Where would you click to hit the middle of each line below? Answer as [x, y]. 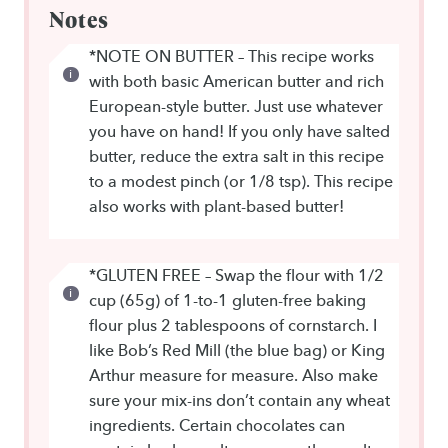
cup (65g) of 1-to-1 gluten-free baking [227, 300]
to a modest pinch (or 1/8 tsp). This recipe [241, 181]
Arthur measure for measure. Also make [233, 375]
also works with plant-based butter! [216, 206]
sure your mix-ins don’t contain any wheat [239, 400]
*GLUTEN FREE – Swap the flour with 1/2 [236, 275]
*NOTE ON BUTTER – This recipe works [231, 56]
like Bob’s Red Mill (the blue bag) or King [237, 350]
